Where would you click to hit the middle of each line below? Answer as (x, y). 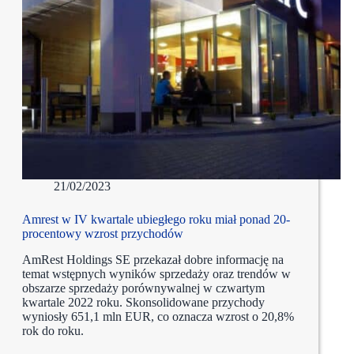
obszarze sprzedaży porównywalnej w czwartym (143, 288)
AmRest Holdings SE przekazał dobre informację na (153, 260)
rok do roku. (53, 331)
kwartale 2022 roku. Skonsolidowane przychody (143, 303)
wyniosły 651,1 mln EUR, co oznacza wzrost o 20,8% (158, 317)
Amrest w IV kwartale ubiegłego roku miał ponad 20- (156, 220)
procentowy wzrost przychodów (103, 234)
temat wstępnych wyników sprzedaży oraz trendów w (156, 274)
